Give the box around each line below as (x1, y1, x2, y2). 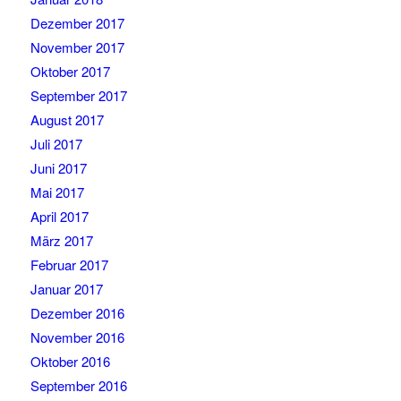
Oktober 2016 (30, 352, 110, 371)
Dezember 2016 (30, 303, 124, 323)
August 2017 (30, 110, 104, 130)
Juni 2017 (30, 158, 87, 178)
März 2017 (30, 231, 93, 251)
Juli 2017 (30, 134, 82, 154)
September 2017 (30, 86, 127, 106)
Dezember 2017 (30, 13, 124, 33)
